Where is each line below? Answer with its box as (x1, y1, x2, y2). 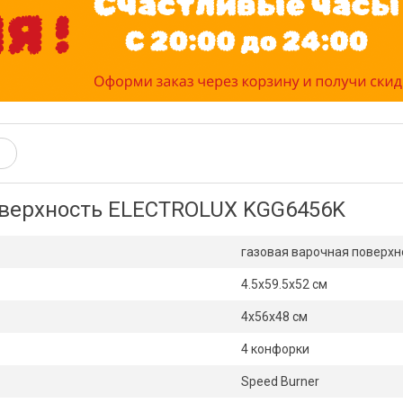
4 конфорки (241, 342, 309, 356)
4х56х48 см (241, 309, 308, 324)
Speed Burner (241, 374, 319, 389)
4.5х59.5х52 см (241, 277, 327, 291)
